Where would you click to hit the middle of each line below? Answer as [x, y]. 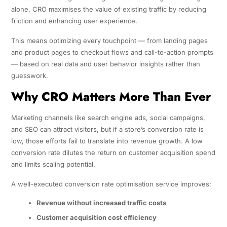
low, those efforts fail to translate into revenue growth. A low [107, 141]
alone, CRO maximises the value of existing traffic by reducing [108, 9]
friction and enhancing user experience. [74, 21]
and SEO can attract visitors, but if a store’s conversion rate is [107, 129]
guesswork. [29, 75]
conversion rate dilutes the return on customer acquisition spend [113, 152]
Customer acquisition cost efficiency [96, 218]
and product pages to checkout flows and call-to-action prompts [112, 52]
